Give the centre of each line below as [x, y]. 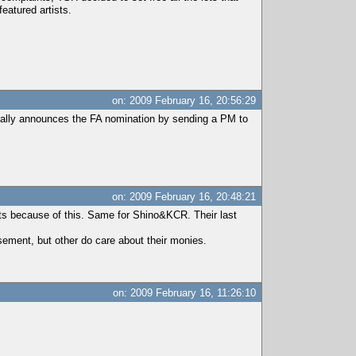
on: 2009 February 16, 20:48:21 [184, 197]
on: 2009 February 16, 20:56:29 [184, 101]
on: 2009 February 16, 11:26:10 [185, 293]
